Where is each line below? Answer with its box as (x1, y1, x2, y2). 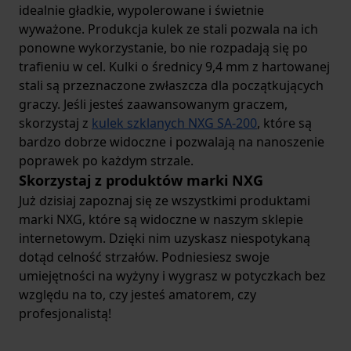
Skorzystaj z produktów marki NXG (19, 171, 263, 190)
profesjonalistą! (19, 305, 111, 322)
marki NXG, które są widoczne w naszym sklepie (19, 211, 303, 228)
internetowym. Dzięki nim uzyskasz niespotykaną (19, 230, 310, 247)
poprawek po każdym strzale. (19, 152, 194, 169)
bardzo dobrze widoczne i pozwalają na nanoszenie (19, 133, 324, 150)
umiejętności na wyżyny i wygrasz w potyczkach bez (19, 267, 326, 284)
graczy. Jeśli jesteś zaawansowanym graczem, (19, 96, 288, 113)
